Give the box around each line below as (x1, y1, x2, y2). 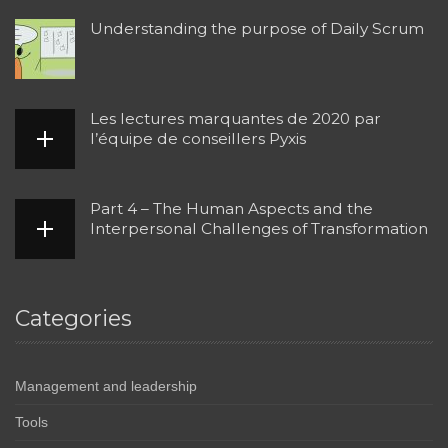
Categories (15, 305, 132, 332)
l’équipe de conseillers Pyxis (90, 129, 306, 149)
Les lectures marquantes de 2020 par (90, 109, 381, 129)
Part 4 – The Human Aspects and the (90, 199, 373, 219)
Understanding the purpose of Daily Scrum (90, 19, 424, 39)
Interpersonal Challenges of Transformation (90, 219, 428, 239)
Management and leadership (15, 378, 197, 395)
